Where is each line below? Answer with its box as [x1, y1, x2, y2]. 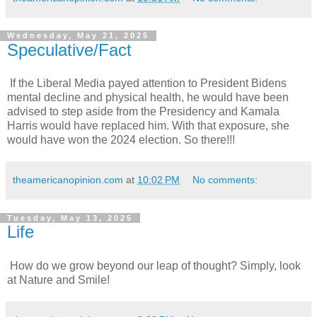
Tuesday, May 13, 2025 [7, 214, 133, 223]
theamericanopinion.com [13, 174, 123, 186]
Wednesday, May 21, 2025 [7, 31, 149, 40]
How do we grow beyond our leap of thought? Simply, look [7, 260, 301, 272]
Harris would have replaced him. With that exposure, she [7, 120, 289, 132]
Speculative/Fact [7, 40, 132, 59]
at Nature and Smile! [7, 274, 113, 287]
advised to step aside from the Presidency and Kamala [7, 105, 279, 118]
